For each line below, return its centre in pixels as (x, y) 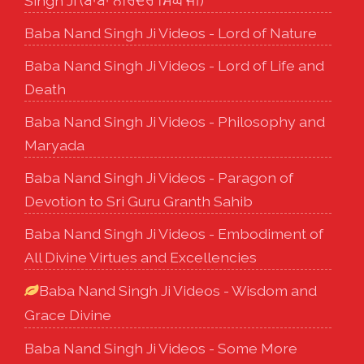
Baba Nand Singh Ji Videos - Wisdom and (178, 290)
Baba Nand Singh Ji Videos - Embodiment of (174, 233)
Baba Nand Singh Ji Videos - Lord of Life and (174, 65)
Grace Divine (68, 314)
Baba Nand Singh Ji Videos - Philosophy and (175, 121)
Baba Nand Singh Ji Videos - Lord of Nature (171, 32)
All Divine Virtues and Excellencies (141, 257)
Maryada (54, 145)
